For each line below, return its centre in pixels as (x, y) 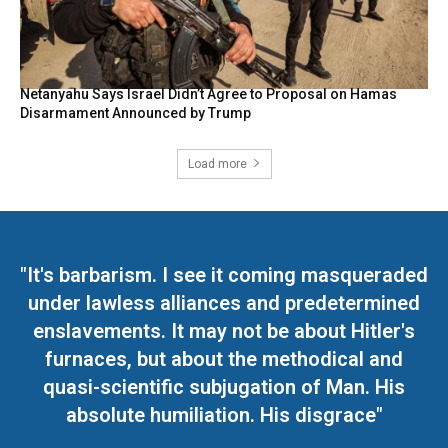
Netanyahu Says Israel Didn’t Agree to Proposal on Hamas (208, 94)
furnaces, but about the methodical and (224, 359)
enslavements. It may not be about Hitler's (224, 331)
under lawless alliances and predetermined (224, 303)
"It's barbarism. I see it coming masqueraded (224, 275)
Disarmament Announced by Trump (135, 113)
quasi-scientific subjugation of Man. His (224, 387)
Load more (217, 164)
